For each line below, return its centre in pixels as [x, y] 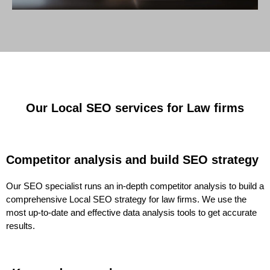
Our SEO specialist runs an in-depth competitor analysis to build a [135, 186]
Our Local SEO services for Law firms [135, 108]
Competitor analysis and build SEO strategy [132, 160]
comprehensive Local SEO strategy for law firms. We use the [126, 199]
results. [20, 226]
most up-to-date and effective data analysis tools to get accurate [131, 213]
